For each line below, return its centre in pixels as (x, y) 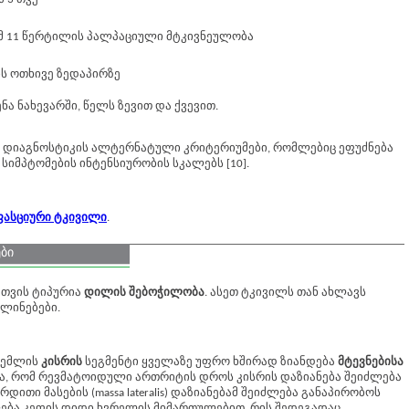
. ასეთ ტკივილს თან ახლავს (285, 293)
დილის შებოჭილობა (144, 293)
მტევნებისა (371, 362)
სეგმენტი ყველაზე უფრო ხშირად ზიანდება (211, 362)
